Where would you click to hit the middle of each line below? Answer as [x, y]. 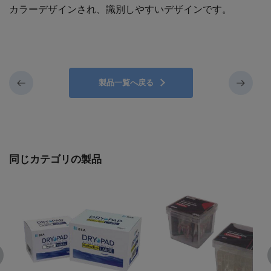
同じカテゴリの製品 [55, 160]
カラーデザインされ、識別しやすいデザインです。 [120, 10]
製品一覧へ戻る [126, 83]
